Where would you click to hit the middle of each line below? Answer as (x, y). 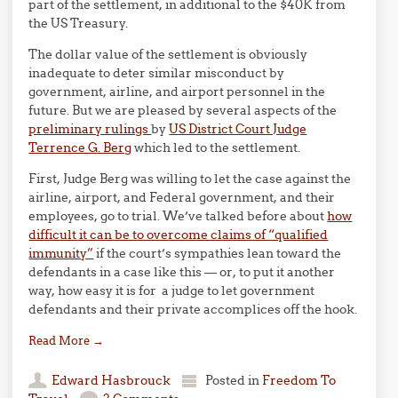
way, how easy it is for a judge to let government (172, 291)
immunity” (61, 253)
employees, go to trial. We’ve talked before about (178, 216)
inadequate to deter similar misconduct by (157, 73)
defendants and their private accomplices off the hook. (193, 309)
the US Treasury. (79, 23)
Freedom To (299, 380)
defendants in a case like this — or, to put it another (182, 272)
